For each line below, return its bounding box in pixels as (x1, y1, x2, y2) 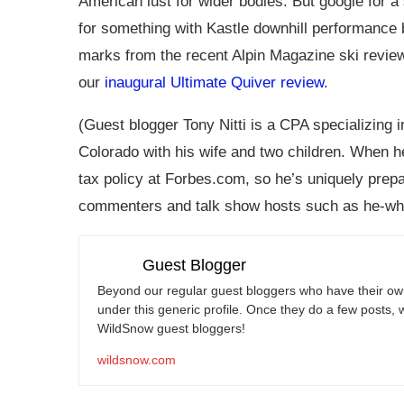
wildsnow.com (97, 352, 176, 367)
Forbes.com (165, 170, 245, 188)
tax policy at (78, 170, 165, 188)
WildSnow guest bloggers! (97, 320, 245, 335)
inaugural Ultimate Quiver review (105, 73, 324, 91)
